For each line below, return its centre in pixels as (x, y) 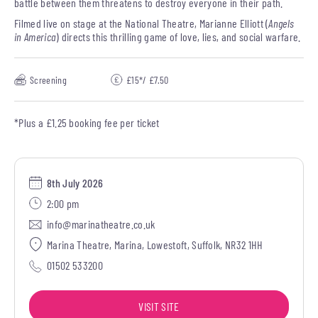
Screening (48, 79)
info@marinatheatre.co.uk (101, 224)
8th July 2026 (75, 183)
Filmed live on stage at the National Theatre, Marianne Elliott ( (142, 23)
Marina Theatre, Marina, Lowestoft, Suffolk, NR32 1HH (155, 245)
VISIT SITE (159, 306)
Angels (281, 23)
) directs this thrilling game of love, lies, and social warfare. (179, 37)
